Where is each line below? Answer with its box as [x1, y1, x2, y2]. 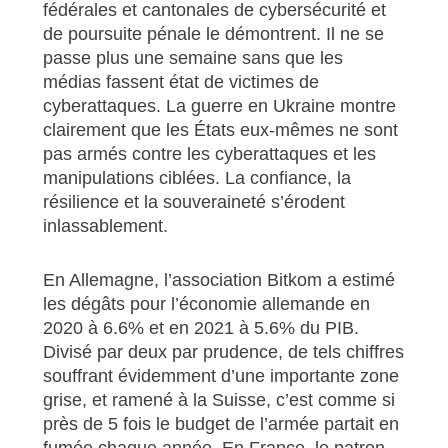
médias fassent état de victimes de [42, 71, 319, 92]
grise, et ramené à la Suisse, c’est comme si [42, 389, 395, 410]
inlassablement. [42, 215, 168, 236]
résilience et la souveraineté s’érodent [42, 191, 345, 212]
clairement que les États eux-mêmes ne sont [42, 119, 398, 140]
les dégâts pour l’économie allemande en [42, 293, 370, 314]
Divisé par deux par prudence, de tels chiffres [42, 341, 404, 362]
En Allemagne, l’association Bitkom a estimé [42, 269, 395, 290]
